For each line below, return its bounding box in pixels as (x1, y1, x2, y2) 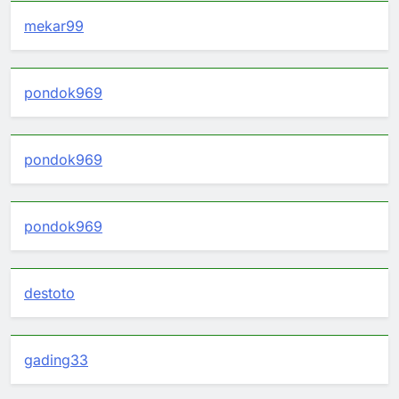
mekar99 (24, 16, 84, 35)
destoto (24, 283, 75, 302)
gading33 (24, 350, 88, 369)
